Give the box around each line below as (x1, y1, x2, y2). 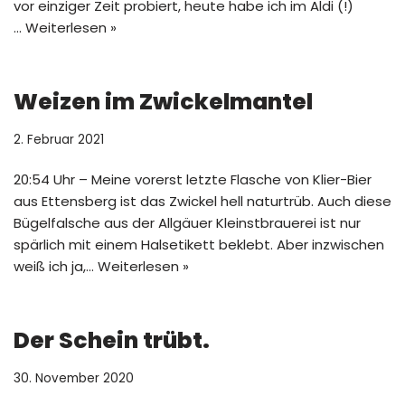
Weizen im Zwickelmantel (14, 86, 313, 118)
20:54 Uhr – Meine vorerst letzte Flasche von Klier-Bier (14, 170, 372, 189)
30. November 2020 (14, 370, 134, 387)
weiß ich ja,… (14, 257, 98, 276)
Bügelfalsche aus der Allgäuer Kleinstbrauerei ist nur (14, 213, 361, 232)
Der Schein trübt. (14, 325, 210, 356)
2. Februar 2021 (14, 131, 104, 148)
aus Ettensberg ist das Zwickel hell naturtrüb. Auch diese (14, 192, 391, 211)
